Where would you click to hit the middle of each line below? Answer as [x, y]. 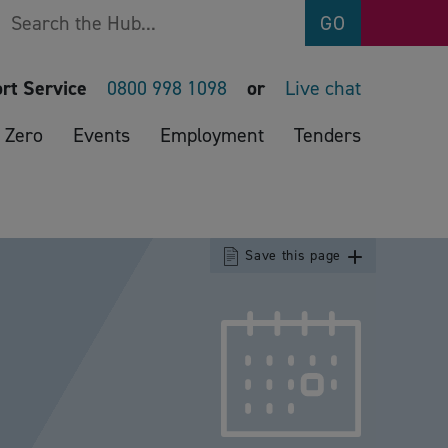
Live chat [323, 88]
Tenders [327, 135]
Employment [212, 135]
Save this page [293, 256]
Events [101, 135]
